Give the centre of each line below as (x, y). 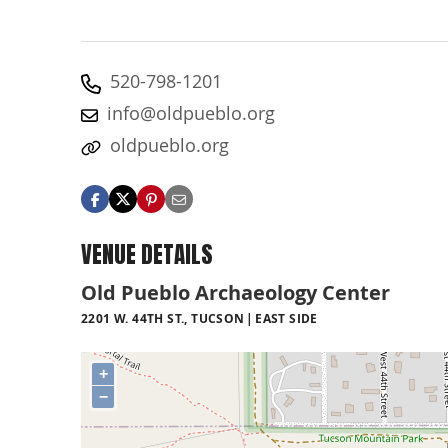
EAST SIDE (286, 319)
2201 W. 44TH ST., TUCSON (163, 319)
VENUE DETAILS (147, 254)
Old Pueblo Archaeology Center (235, 293)
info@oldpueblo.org (191, 113)
